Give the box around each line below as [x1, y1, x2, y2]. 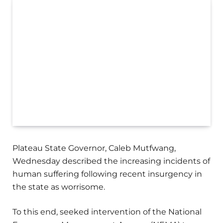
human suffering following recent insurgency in [12, 169, 202, 179]
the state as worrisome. [12, 182, 105, 192]
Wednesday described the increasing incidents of [12, 156, 210, 166]
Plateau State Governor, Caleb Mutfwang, [12, 143, 176, 153]
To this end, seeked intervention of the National [12, 207, 202, 217]
